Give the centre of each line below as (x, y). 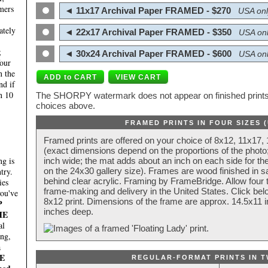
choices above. (66, 106)
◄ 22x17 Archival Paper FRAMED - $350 (147, 32)
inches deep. (68, 212)
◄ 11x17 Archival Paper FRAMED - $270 (147, 11)
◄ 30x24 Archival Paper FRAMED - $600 (147, 54)
